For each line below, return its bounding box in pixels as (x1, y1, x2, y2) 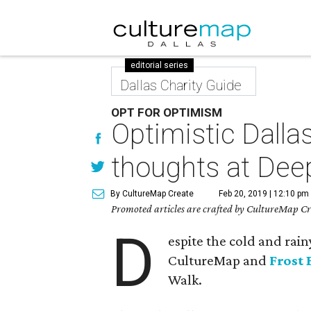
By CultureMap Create (110, 189, 194, 199)
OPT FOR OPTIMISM (111, 106, 223, 119)
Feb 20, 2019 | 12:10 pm (219, 189, 310, 199)
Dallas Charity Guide (120, 77, 242, 94)
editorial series (131, 60, 189, 70)
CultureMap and (168, 252, 270, 269)
